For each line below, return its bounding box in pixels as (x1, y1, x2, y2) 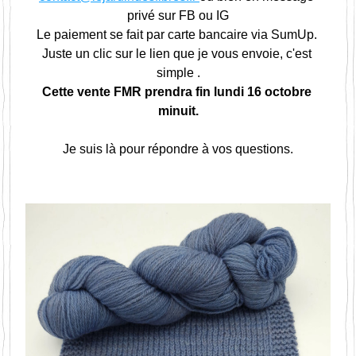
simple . (156, 66, 200, 79)
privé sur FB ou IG (127, 9, 229, 22)
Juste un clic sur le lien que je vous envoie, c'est (41, 47, 311, 60)
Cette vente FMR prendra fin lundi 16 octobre (41, 85, 311, 99)
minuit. (157, 104, 199, 118)
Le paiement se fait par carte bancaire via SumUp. (36, 28, 317, 41)
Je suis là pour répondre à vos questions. (63, 142, 293, 156)
